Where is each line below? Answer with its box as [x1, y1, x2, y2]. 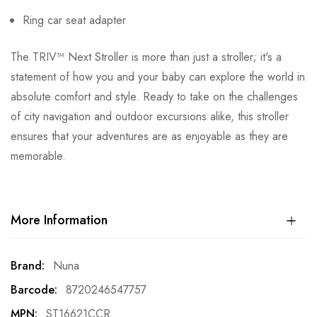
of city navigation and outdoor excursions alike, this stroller [11, 108, 289, 125]
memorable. [11, 148, 66, 165]
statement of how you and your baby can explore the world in [11, 69, 305, 86]
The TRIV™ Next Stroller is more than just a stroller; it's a [11, 49, 282, 66]
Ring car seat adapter [23, 12, 126, 29]
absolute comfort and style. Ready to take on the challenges [11, 88, 298, 105]
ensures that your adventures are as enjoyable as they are [11, 128, 288, 145]
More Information [11, 211, 108, 230]
